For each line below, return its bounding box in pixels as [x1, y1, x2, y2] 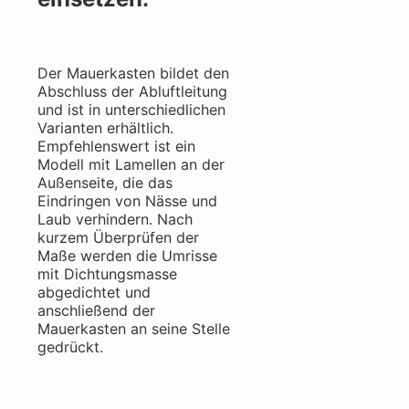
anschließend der [37, 301, 155, 320]
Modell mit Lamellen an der [37, 155, 225, 174]
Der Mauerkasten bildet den [37, 64, 229, 83]
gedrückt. [37, 338, 103, 357]
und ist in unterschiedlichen [37, 100, 225, 120]
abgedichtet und [37, 283, 151, 302]
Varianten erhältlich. [37, 119, 173, 138]
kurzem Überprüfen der [37, 228, 199, 247]
